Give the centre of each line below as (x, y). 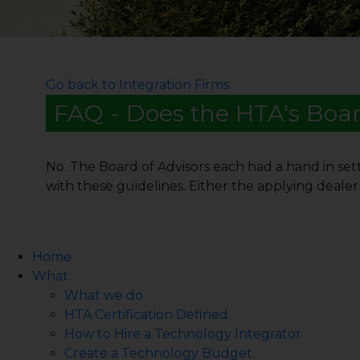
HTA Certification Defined (146, 315)
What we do (104, 295)
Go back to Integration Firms (137, 85)
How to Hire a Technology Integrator (183, 334)
